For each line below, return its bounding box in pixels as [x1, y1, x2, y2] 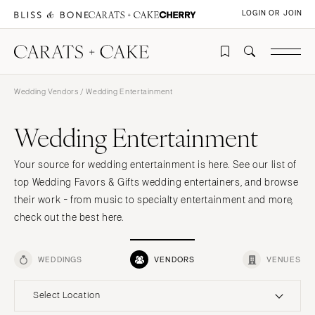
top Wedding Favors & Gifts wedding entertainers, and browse [14, 177, 299, 188]
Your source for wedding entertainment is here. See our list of [14, 160, 297, 171]
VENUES [266, 255, 301, 264]
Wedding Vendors [14, 87, 79, 96]
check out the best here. [14, 212, 124, 224]
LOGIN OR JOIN [241, 9, 302, 18]
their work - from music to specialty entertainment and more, [14, 195, 293, 206]
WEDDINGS [38, 255, 83, 264]
